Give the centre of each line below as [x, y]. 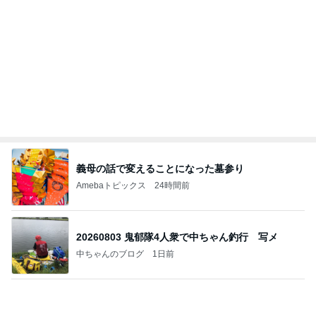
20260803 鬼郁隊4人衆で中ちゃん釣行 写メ [201, 237]
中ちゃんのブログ [110, 254]
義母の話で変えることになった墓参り [160, 168]
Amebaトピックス [111, 185]
